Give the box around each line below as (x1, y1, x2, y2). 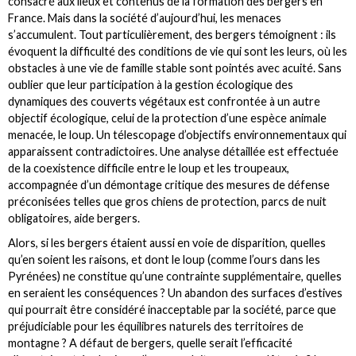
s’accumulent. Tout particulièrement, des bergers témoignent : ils (8, 28, 336, 42)
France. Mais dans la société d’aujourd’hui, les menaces (8, 11, 281, 25)
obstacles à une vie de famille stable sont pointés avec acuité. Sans (8, 61, 342, 75)
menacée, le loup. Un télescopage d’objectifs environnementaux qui (8, 128, 346, 142)
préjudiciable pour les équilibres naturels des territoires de (8, 319, 304, 333)
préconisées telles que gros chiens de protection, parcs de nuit (8, 195, 327, 209)
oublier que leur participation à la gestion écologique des (8, 78, 293, 92)
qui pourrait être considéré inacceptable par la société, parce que (8, 302, 336, 316)
